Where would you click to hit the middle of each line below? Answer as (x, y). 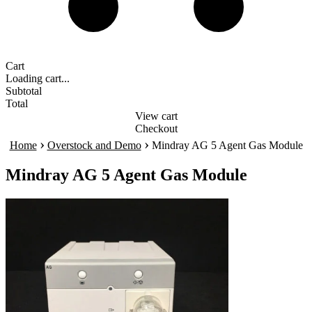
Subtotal (24, 91)
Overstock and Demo (94, 145)
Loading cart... (38, 78)
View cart (156, 116)
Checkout (156, 128)
